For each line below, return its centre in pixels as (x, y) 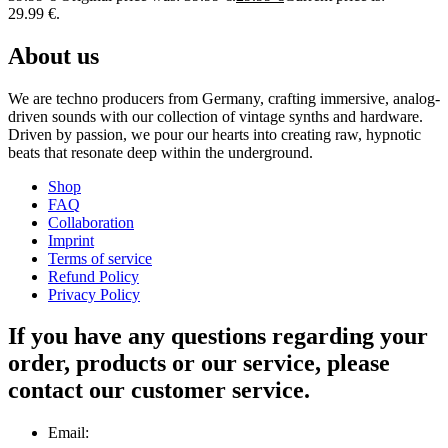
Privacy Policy (94, 294)
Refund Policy (93, 276)
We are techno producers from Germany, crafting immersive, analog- (224, 98)
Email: (68, 433)
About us (53, 55)
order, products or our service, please (199, 363)
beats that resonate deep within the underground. (160, 152)
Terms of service (100, 258)
